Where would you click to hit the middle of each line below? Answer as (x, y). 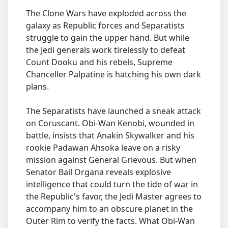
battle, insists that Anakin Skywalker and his (110, 135)
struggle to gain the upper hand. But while (108, 38)
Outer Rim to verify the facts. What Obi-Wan (110, 221)
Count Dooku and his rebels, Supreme (99, 62)
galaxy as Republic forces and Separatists (105, 25)
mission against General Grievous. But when (111, 160)
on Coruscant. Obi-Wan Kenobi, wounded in (110, 123)
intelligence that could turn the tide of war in (112, 184)
